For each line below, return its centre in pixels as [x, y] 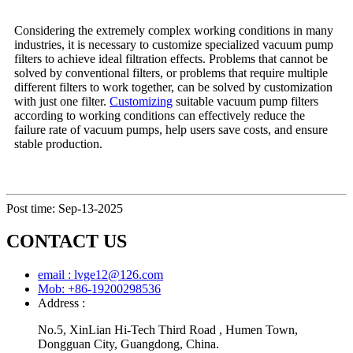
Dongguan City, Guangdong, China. [128, 344]
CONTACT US [67, 242]
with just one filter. [62, 101]
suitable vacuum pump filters [245, 101]
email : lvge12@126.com [100, 275]
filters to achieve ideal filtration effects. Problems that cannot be [171, 58]
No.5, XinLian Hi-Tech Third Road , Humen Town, [168, 330]
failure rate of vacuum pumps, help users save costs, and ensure [171, 129]
